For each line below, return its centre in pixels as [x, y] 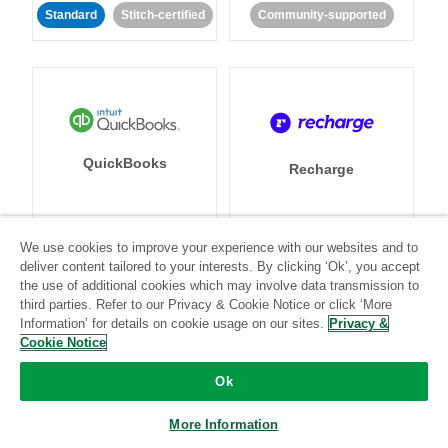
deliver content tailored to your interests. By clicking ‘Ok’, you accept [220, 266]
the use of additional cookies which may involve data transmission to [219, 285]
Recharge [321, 169]
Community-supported [321, 15]
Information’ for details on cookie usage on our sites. [172, 323]
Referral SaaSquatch [321, 398]
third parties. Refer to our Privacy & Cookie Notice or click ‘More [206, 304]
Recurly [124, 398]
